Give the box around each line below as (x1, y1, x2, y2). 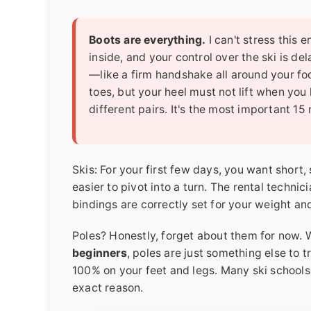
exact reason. (72, 280, 144, 294)
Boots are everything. (89, 33, 206, 47)
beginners (72, 246, 127, 260)
